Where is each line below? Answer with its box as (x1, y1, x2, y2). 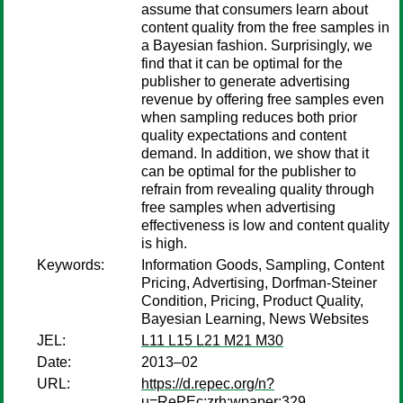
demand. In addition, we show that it (141, 146, 369, 161)
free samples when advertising (141, 200, 336, 215)
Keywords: (37, 257, 104, 273)
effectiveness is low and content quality (141, 218, 390, 233)
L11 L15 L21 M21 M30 (141, 333, 283, 348)
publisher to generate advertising (141, 74, 350, 89)
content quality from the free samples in (141, 20, 390, 35)
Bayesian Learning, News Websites (141, 311, 369, 327)
